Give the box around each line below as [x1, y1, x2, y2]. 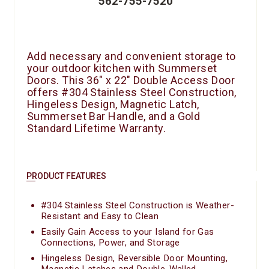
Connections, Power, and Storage [41, 237, 180, 248]
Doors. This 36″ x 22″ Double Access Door [27, 73, 235, 86]
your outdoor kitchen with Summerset [27, 61, 217, 74]
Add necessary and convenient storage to [27, 49, 236, 62]
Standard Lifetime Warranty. [27, 121, 166, 134]
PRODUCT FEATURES [26, 171, 106, 181]
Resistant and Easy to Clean [41, 210, 159, 222]
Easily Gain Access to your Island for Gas [41, 226, 214, 237]
